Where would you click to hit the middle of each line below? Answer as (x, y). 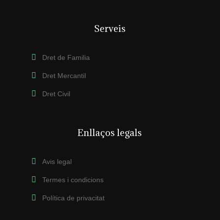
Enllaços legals (110, 132)
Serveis (110, 28)
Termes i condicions (73, 179)
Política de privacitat (74, 198)
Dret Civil (56, 94)
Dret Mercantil (64, 75)
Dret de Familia (66, 57)
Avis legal (57, 161)
